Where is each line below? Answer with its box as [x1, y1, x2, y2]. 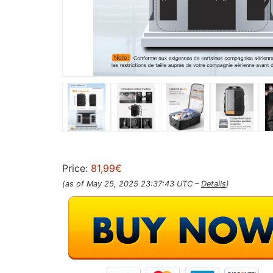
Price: [62, 161, 91, 174]
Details [201, 179, 226, 188]
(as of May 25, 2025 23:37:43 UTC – [62, 179, 201, 188]
